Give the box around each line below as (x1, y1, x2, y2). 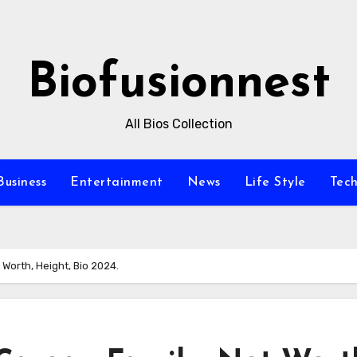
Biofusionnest (26, 61, 331, 108)
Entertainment (70, 176, 163, 189)
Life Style (244, 176, 306, 189)
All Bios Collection (124, 116, 233, 131)
